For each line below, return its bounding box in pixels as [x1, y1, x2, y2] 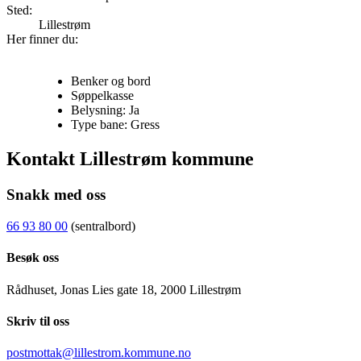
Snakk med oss [6, 186, 106, 204]
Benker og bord [71, 74, 151, 89]
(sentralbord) [68, 219, 135, 233]
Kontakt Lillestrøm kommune [6, 148, 254, 170]
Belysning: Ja [71, 103, 139, 118]
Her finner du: [6, 32, 78, 47]
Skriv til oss [6, 313, 69, 328]
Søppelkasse [71, 89, 134, 103]
